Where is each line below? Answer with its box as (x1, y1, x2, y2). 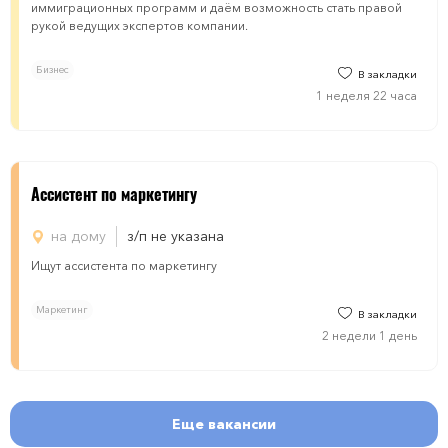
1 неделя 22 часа (316, 88, 417, 103)
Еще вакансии (172, 415, 276, 433)
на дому (51, 227, 106, 245)
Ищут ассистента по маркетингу (31, 258, 217, 273)
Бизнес (36, 63, 69, 76)
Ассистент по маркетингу (31, 182, 197, 206)
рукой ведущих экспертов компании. (31, 18, 248, 33)
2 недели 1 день (322, 328, 417, 343)
